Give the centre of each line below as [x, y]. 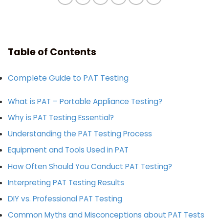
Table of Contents [52, 52]
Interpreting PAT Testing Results [66, 182]
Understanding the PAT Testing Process [80, 134]
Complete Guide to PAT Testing [68, 78]
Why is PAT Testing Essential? [61, 118]
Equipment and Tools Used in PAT [69, 150]
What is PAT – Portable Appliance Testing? [85, 102]
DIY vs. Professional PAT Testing [65, 198]
